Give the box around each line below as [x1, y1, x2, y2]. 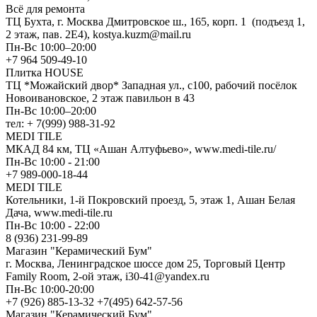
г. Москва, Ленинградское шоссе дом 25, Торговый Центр [6, 257, 285, 270]
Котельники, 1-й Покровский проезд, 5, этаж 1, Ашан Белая [6, 193, 295, 206]
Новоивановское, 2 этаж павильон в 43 [6, 91, 195, 104]
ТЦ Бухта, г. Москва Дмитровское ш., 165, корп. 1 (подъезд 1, [6, 15, 305, 28]
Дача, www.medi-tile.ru [6, 206, 113, 219]
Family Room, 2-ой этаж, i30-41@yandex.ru [6, 270, 209, 282]
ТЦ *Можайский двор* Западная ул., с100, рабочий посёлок [6, 79, 297, 91]
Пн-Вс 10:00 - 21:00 [6, 155, 100, 168]
